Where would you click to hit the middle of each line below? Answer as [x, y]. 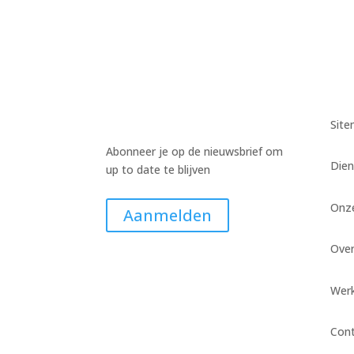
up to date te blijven [158, 170]
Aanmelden [168, 215]
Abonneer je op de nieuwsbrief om [195, 152]
